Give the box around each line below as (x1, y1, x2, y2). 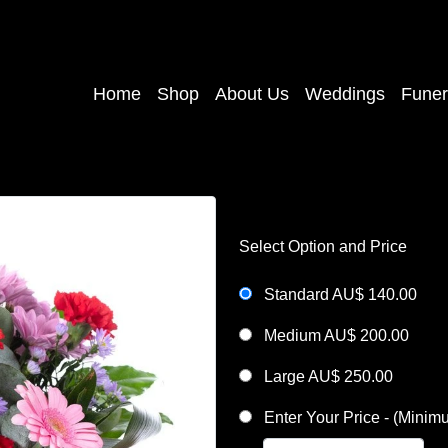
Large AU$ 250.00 (260, 368, 393, 385)
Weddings (305, 84, 385, 105)
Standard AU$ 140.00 (260, 286, 417, 303)
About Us (215, 84, 289, 105)
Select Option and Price (239, 238, 407, 255)
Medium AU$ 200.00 (260, 327, 409, 344)
